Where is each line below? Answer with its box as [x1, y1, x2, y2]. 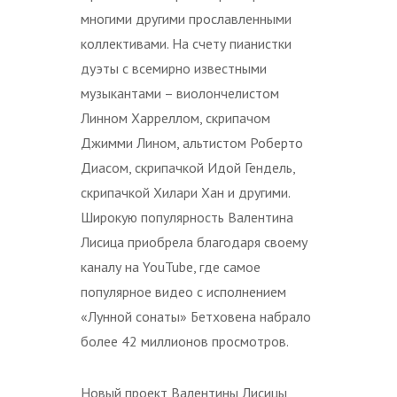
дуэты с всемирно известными [81, 58, 267, 77]
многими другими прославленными [81, 9, 292, 27]
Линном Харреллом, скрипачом [81, 108, 270, 127]
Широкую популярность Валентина [81, 207, 293, 226]
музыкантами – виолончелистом [81, 83, 279, 102]
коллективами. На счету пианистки [81, 34, 292, 52]
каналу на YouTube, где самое [81, 257, 261, 276]
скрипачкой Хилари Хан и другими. [81, 183, 290, 201]
